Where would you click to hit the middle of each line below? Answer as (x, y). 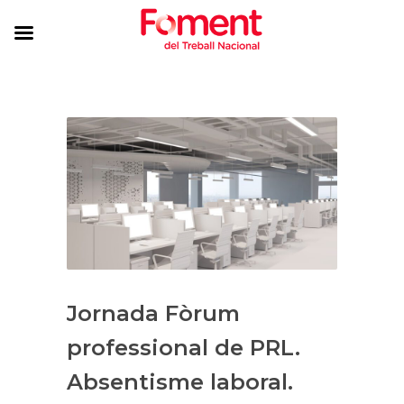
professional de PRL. (184, 347)
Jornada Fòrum (153, 313)
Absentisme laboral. (180, 381)
